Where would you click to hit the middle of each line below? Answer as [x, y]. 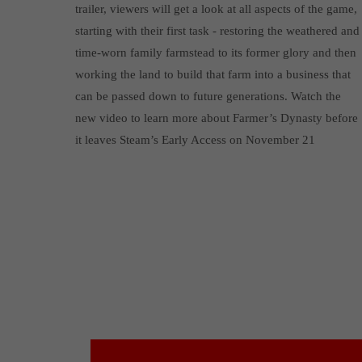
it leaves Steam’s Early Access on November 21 [195, 139]
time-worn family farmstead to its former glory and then [215, 52]
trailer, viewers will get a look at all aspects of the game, [216, 8]
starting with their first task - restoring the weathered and [217, 30]
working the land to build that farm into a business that [213, 74]
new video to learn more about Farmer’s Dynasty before [216, 118]
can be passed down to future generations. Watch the [208, 96]
